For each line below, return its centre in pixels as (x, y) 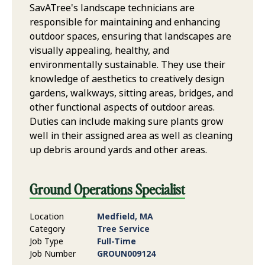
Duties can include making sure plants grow (127, 122)
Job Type (46, 242)
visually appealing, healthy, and (99, 51)
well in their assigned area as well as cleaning (131, 136)
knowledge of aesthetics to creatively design (127, 79)
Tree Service (123, 229)
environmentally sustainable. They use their (127, 65)
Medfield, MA (125, 217)
